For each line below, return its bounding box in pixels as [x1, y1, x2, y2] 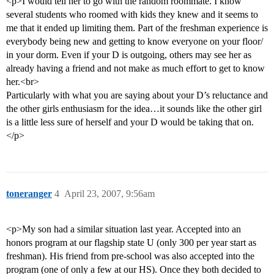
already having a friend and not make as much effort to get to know [6, 63, 265, 74]
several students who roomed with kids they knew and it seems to [6, 9, 258, 20]
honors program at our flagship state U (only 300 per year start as [6, 237, 256, 248]
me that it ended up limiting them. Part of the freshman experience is [6, 23, 268, 34]
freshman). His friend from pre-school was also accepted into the [6, 251, 254, 262]
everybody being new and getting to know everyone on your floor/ [6, 36, 263, 47]
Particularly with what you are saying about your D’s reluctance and [6, 90, 268, 101]
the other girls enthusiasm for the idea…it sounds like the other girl [6, 103, 262, 114]
